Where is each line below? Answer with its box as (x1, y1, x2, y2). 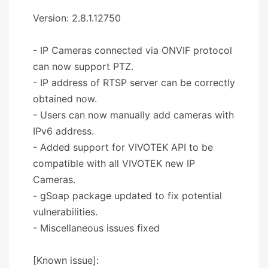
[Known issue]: (33, 254, 99, 266)
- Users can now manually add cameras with (33, 108, 234, 121)
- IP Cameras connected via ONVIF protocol (33, 44, 232, 56)
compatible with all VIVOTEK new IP (33, 157, 195, 169)
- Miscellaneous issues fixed (33, 221, 160, 234)
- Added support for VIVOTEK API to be (33, 141, 213, 153)
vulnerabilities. (33, 205, 98, 218)
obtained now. (33, 92, 97, 105)
